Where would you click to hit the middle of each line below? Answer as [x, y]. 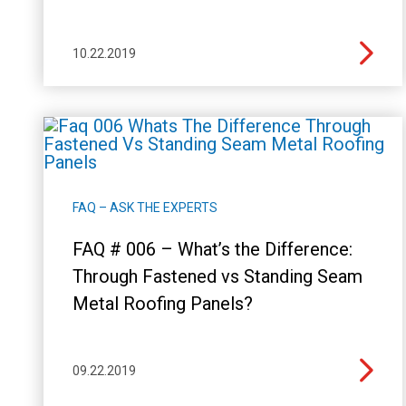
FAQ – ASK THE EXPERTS [145, 207]
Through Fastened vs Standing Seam [217, 276]
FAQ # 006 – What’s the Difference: [213, 249]
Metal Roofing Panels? [163, 303]
